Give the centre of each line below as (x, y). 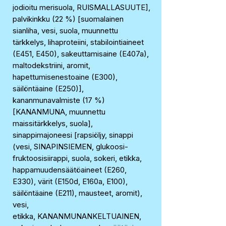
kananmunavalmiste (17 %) (59, 100)
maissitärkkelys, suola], (53, 123)
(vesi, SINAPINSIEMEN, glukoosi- (70, 147)
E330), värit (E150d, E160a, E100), (70, 181)
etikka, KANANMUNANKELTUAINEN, (77, 216)
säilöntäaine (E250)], (48, 89)
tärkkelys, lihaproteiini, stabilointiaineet (78, 42)
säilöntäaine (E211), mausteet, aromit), (77, 193)
